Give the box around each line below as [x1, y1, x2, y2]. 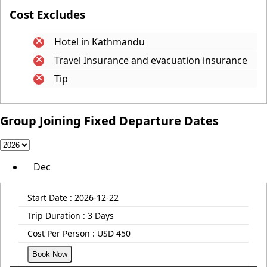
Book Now [32, 250, 67, 259]
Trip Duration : [27, 210, 85, 222]
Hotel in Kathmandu [54, 35, 145, 49]
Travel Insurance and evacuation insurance [54, 54, 250, 67]
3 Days [85, 210, 114, 222]
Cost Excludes [10, 7, 85, 22]
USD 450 [95, 228, 131, 240]
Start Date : [27, 192, 72, 204]
